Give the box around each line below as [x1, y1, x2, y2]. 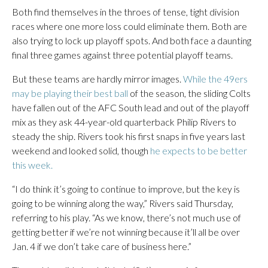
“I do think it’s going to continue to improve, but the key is [12, 183, 240, 194]
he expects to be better [150, 145, 247, 156]
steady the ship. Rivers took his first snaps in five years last [12, 130, 245, 142]
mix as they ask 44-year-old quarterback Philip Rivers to [12, 116, 236, 127]
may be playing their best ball [12, 87, 128, 99]
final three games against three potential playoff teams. [12, 49, 233, 60]
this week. [12, 159, 53, 170]
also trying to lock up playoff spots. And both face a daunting [12, 35, 251, 46]
